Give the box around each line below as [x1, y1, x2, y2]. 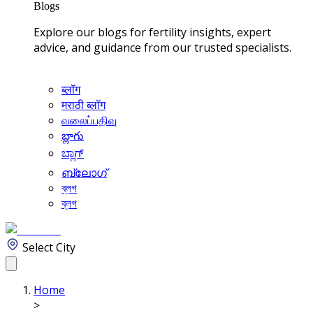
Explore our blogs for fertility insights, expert [34, 24, 271, 40]
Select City [20, 240, 75, 255]
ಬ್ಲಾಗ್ [61, 145, 84, 161]
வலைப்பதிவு [61, 112, 117, 128]
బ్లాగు [61, 128, 84, 143]
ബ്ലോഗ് [61, 165, 107, 180]
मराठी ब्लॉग [61, 97, 105, 112]
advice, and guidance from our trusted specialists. [34, 40, 291, 55]
